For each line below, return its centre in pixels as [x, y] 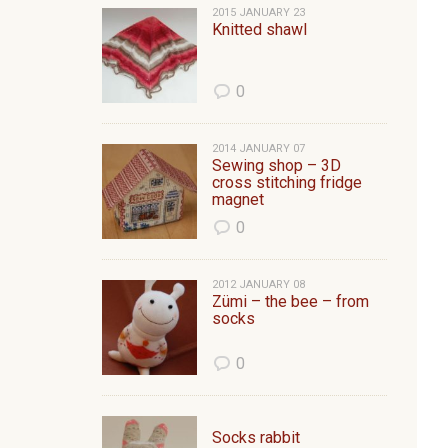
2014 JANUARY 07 [258, 148]
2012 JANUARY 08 [258, 284]
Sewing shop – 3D [276, 165]
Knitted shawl [259, 29]
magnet [238, 199]
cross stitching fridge [287, 182]
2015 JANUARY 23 [258, 12]
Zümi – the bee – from [290, 301]
